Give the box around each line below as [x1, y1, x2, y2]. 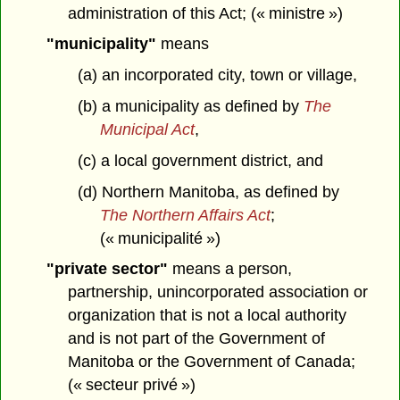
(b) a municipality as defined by [77, 97, 304, 116]
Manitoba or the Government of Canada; [68, 353, 356, 371]
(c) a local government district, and [77, 151, 323, 170]
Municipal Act [99, 121, 195, 139]
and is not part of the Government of [68, 329, 326, 348]
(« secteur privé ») [68, 376, 196, 395]
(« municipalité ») [99, 229, 221, 247]
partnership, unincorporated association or [68, 283, 369, 302]
